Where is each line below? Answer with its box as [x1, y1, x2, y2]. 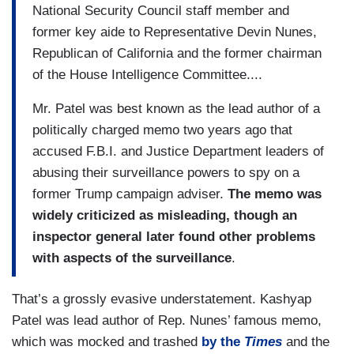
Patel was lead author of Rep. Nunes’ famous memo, [12, 313, 322, 329]
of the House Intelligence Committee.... [32, 66, 262, 82]
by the [201, 334, 244, 350]
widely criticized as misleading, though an [32, 207, 297, 223]
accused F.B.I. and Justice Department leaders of [32, 143, 324, 159]
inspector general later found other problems [32, 228, 315, 244]
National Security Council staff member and [32, 2, 289, 18]
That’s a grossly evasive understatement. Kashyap [12, 292, 311, 307]
